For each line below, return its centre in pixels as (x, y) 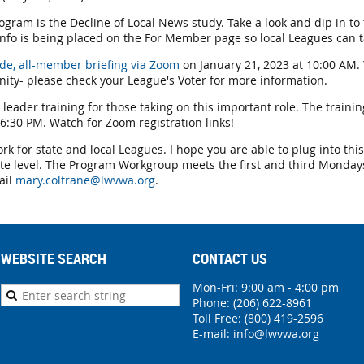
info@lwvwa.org (276, 333)
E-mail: (213, 333)
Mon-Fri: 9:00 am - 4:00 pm (266, 287)
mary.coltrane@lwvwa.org (85, 180)
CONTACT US (230, 258)
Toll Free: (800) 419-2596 (258, 318)
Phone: (213, 302)
